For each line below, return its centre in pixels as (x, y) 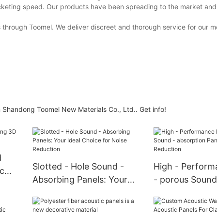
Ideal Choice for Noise (77, 193)
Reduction (53, 206)
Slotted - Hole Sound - (78, 167)
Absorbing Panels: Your (80, 180)
